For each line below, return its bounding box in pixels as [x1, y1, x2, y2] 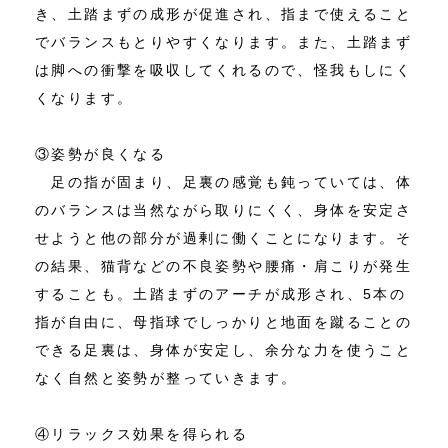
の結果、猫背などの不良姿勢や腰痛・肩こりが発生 [35, 258, 413, 275]
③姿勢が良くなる [35, 146, 167, 163]
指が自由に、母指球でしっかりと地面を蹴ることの [35, 314, 413, 331]
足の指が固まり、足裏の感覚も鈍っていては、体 [35, 174, 413, 191]
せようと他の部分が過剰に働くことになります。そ [35, 230, 413, 247]
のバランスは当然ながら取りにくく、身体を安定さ [35, 202, 413, 219]
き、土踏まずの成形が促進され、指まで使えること [35, 6, 413, 23]
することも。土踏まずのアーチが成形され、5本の [35, 286, 407, 303]
